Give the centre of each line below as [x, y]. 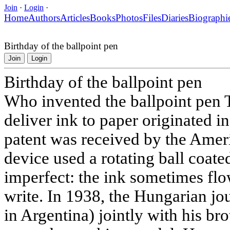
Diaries [175, 17]
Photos [129, 17]
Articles [75, 17]
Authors [44, 17]
